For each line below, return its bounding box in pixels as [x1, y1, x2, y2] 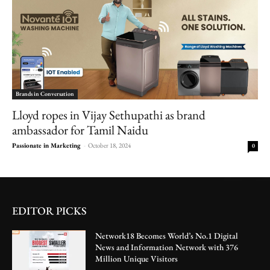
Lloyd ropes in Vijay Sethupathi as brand [12, 107, 206, 124]
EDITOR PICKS [12, 204, 87, 218]
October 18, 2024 [88, 141, 131, 150]
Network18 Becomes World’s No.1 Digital [95, 230, 239, 242]
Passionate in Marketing [12, 141, 81, 150]
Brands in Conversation [16, 90, 74, 98]
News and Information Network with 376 [95, 242, 239, 253]
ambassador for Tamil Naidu [12, 122, 148, 139]
